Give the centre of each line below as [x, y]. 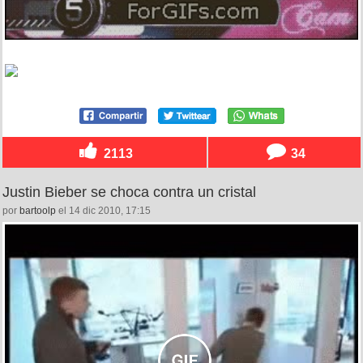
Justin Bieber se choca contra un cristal [129, 192]
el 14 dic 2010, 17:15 [103, 211]
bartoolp [38, 211]
